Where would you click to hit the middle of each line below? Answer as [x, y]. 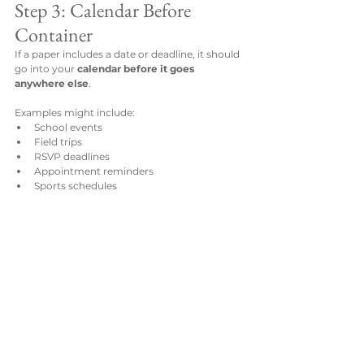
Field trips [58, 142]
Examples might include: [75, 113]
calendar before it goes [137, 69]
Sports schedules [76, 186]
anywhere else [52, 84]
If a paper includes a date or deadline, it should [128, 54]
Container [54, 35]
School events [68, 128]
